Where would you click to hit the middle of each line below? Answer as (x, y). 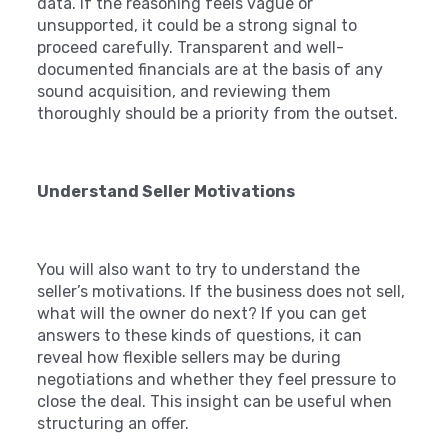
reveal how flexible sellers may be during (189, 357)
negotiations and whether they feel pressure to (217, 379)
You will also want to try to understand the (199, 269)
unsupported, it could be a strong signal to (197, 25)
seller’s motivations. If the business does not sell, (221, 291)
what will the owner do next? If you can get (202, 313)
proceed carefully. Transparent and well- (191, 47)
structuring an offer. (113, 423)
